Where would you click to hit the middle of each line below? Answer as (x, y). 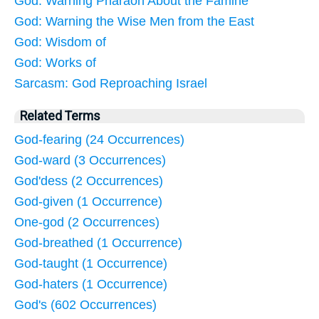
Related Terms (60, 116)
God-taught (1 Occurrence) (91, 263)
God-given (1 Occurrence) (88, 201)
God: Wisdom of (60, 42)
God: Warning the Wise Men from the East (134, 21)
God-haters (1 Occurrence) (91, 284)
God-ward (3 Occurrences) (90, 160)
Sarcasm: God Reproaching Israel (111, 83)
